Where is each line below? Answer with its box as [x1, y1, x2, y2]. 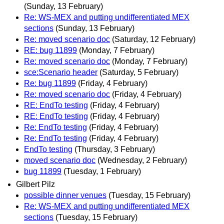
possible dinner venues [24, 190, 106, 199]
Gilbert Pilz [16, 179, 55, 188]
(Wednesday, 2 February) [97, 156, 187, 165]
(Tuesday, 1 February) [63, 167, 141, 176]
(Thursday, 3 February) [74, 145, 155, 154]
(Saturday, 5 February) [99, 68, 178, 77]
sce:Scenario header [24, 68, 97, 77]
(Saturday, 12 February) [112, 35, 195, 44]
